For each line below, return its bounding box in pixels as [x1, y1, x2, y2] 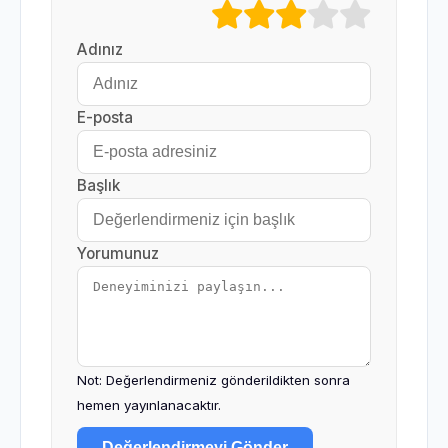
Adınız [77, 40, 123, 60]
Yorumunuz [77, 244, 159, 264]
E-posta [77, 108, 133, 128]
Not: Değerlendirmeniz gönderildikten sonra [77, 372, 350, 389]
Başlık [77, 176, 120, 196]
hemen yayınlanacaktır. [77, 397, 221, 414]
